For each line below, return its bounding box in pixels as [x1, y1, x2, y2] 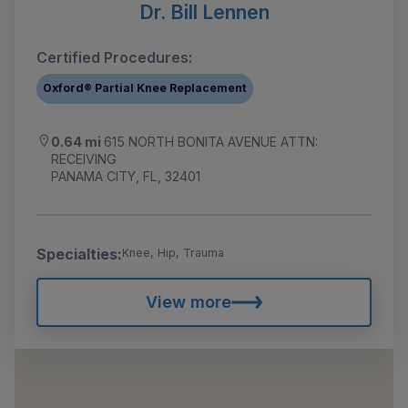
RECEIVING [51, 150, 117, 167]
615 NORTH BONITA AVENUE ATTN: [104, 133, 318, 149]
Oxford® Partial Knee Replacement [43, 81, 248, 96]
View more [145, 291, 231, 311]
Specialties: [36, 244, 122, 263]
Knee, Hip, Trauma [122, 245, 224, 260]
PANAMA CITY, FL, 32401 [51, 168, 200, 184]
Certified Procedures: [36, 47, 192, 66]
